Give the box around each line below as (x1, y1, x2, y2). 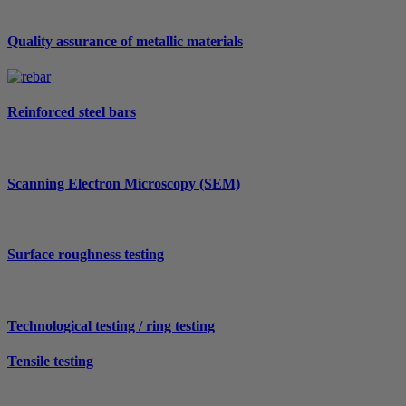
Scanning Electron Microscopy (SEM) (7, 175, 240, 191)
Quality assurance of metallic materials (7, 33, 243, 49)
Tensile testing (7, 353, 93, 369)
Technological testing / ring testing (7, 317, 215, 333)
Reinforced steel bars (7, 104, 136, 121)
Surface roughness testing (7, 246, 164, 263)
